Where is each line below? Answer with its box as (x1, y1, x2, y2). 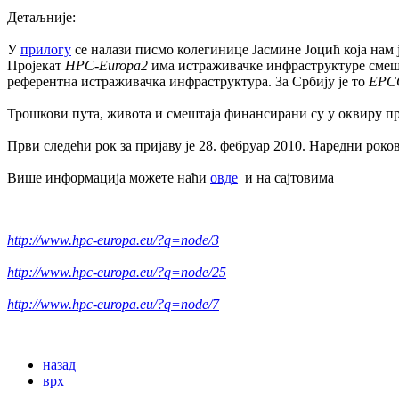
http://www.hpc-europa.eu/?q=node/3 (7, 232, 219, 248)
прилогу (20, 41, 71, 57)
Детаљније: (7, 9, 76, 25)
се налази (71, 41, 135, 57)
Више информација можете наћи (7, 169, 210, 185)
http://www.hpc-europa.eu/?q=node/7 (7, 296, 219, 312)
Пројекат (7, 57, 65, 73)
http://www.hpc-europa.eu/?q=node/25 (7, 264, 226, 280)
